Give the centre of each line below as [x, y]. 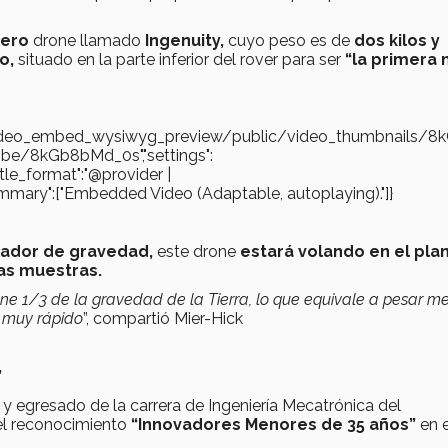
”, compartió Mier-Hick [163, 318]
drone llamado [85, 40]
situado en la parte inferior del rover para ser [179, 59]
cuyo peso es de [289, 40]
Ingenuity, [182, 40]
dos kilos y [397, 40]
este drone [198, 251]
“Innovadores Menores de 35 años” [273, 424]
